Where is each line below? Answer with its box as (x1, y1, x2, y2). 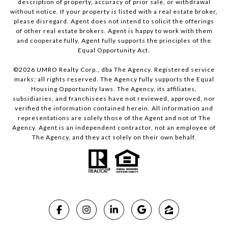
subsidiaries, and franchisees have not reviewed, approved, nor (13, 95, 215, 103)
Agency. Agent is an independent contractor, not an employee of (12, 124, 216, 132)
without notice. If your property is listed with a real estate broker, (10, 8, 218, 16)
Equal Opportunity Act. (78, 46, 150, 54)
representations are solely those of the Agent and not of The (17, 114, 211, 122)
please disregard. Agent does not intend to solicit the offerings (14, 17, 214, 25)
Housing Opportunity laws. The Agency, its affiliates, (31, 85, 197, 93)
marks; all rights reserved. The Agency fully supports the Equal (14, 75, 214, 83)
